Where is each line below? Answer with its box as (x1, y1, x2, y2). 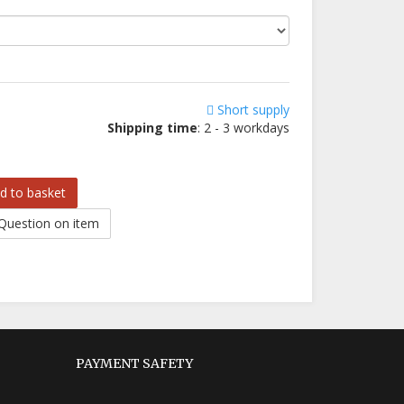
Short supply (213, 101, 289, 118)
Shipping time (106, 119, 197, 136)
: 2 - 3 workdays (197, 119, 289, 136)
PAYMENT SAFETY (75, 355, 193, 372)
